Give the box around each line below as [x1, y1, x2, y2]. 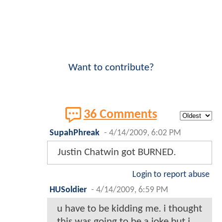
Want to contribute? [68, 62, 154, 73]
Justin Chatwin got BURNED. [57, 147, 176, 158]
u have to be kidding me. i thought [57, 203, 202, 214]
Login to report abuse [132, 170, 210, 179]
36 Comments [83, 108, 157, 121]
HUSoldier [50, 185, 87, 194]
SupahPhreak [50, 128, 100, 137]
